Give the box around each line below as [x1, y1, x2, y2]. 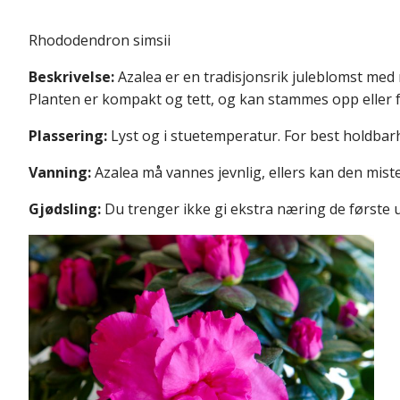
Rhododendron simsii [29, 29, 171, 50]
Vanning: [29, 162, 91, 182]
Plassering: [29, 125, 107, 146]
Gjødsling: [29, 198, 101, 219]
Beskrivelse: [29, 66, 114, 87]
